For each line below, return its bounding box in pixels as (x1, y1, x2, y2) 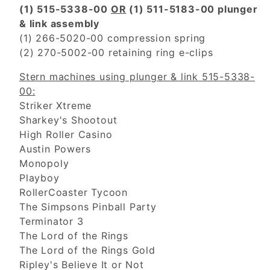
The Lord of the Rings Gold (19, 244, 155, 257)
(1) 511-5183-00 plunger (126, 3, 258, 16)
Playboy (19, 172, 60, 184)
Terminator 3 (19, 215, 84, 228)
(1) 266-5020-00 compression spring (19, 32, 206, 45)
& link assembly (19, 17, 100, 30)
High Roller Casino (19, 128, 113, 141)
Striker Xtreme (19, 99, 92, 112)
